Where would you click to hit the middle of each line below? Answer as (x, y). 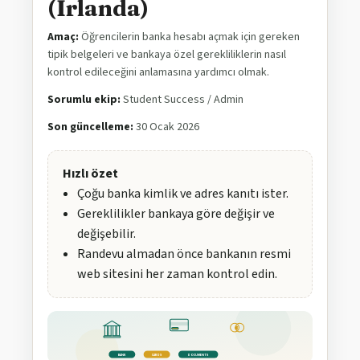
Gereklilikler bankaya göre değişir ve (176, 214)
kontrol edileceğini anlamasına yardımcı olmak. (158, 73)
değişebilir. (106, 234)
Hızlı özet (90, 174)
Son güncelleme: (90, 127)
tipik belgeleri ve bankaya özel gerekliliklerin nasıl (167, 55)
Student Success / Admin (182, 100)
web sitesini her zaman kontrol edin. (177, 274)
